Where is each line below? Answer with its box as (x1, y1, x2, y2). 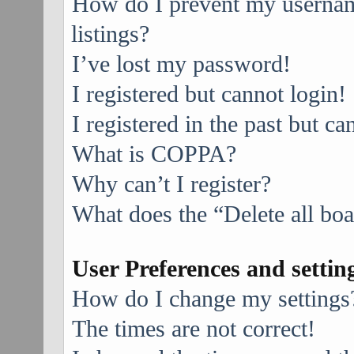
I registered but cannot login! (71, 81, 346, 107)
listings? (70, 21, 149, 47)
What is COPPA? (71, 141, 236, 168)
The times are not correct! (71, 315, 315, 342)
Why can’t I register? (71, 171, 271, 198)
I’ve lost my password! (71, 51, 291, 77)
